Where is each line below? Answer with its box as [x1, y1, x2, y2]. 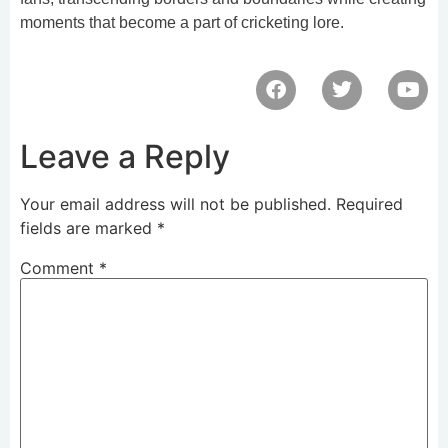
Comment [20, 257, 99, 278]
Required [336, 193, 403, 214]
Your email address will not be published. [20, 193, 331, 214]
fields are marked [20, 217, 157, 238]
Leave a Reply [20, 136, 230, 176]
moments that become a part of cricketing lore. [20, 14, 344, 32]
